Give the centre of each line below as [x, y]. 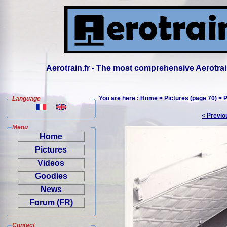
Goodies [51, 176]
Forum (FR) [51, 202]
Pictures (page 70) [191, 98]
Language [26, 99]
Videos [51, 163]
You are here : [120, 98]
